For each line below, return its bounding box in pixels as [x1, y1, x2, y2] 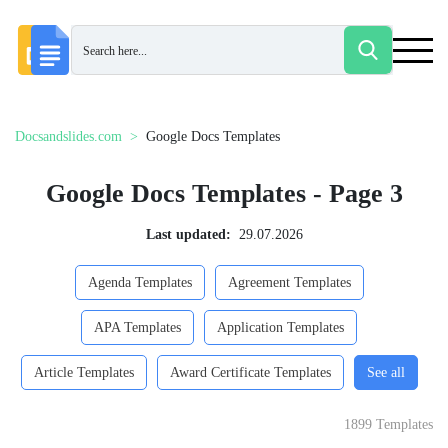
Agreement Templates [227, 275, 351, 290]
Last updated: [145, 227, 231, 242]
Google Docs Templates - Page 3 [45, 179, 403, 208]
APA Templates [94, 320, 181, 335]
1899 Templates [344, 417, 433, 432]
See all [366, 365, 405, 380]
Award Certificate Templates [169, 365, 331, 380]
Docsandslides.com [15, 129, 122, 144]
